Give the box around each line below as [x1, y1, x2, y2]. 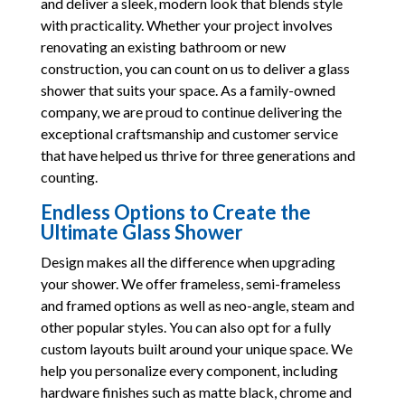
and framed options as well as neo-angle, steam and [40, 296, 354, 314]
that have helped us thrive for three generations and [40, 146, 355, 164]
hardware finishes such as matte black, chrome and [40, 382, 352, 400]
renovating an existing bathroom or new [40, 37, 286, 55]
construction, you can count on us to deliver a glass [40, 59, 350, 77]
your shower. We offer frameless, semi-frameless [40, 274, 341, 292]
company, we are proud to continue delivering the [40, 102, 342, 120]
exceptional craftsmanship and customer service [40, 124, 338, 142]
